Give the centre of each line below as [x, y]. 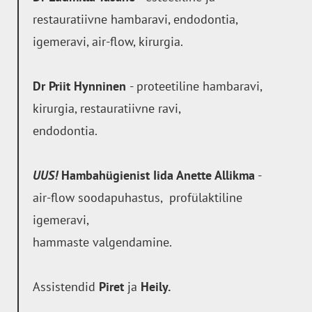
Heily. [156, 286]
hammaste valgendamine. [102, 242]
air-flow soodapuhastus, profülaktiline [138, 197]
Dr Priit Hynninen [81, 86]
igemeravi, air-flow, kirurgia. [108, 41]
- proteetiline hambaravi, [196, 86]
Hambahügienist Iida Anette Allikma [156, 175]
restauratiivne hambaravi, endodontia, [135, 19]
